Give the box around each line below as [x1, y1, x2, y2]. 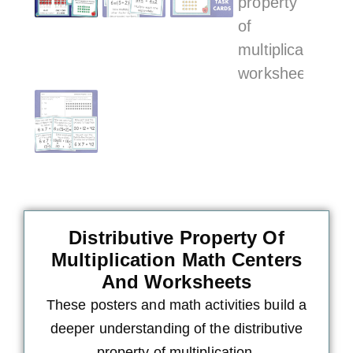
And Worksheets [101, 271, 252, 293]
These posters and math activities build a [46, 297, 307, 314]
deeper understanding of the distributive [50, 321, 303, 337]
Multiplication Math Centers [51, 249, 302, 271]
